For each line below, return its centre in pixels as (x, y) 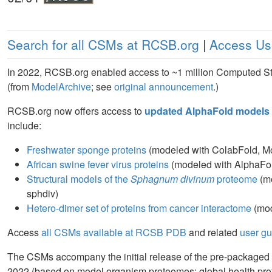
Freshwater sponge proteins (87, 150)
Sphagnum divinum (172, 179)
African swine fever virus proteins (98, 165)
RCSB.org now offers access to (76, 111)
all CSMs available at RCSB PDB (114, 233)
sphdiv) (42, 194)
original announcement (164, 87)
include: (24, 126)
